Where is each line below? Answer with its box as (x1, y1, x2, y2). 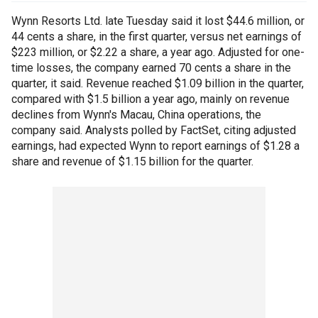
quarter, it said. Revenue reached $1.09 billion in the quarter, (11, 77, 304, 90)
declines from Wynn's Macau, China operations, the (11, 108, 261, 121)
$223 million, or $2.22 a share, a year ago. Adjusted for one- (11, 45, 305, 59)
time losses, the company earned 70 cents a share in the (11, 61, 291, 75)
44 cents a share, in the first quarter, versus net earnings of (11, 30, 302, 43)
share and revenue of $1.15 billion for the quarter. (11, 155, 253, 168)
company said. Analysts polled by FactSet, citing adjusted (11, 124, 296, 137)
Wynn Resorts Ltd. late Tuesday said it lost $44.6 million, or (11, 14, 305, 28)
